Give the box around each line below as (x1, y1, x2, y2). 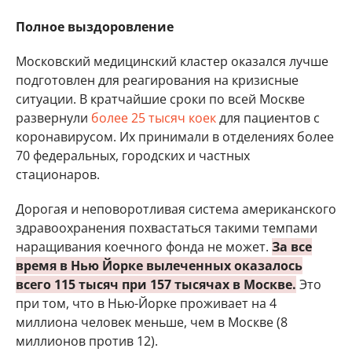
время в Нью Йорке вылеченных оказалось (16, 257, 302, 274)
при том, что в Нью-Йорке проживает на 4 (16, 295, 277, 312)
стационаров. (16, 166, 103, 183)
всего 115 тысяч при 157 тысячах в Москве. (16, 276, 296, 293)
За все (272, 238, 312, 255)
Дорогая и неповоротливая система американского (16, 200, 336, 218)
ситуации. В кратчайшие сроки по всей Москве (16, 90, 305, 108)
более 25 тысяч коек (91, 109, 216, 126)
